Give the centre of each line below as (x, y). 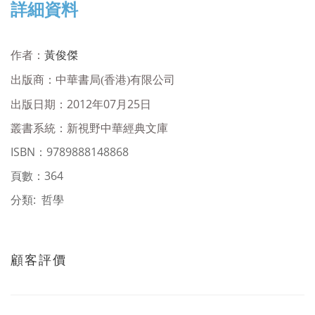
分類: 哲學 (37, 200)
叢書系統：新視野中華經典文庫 (89, 128)
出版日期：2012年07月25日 (81, 104)
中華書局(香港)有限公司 (115, 80)
